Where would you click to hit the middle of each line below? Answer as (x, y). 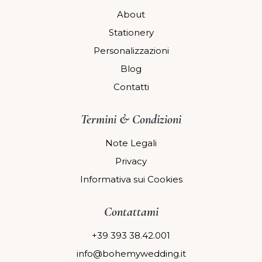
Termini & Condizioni (131, 120)
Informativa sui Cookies (131, 180)
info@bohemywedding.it (131, 254)
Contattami (131, 212)
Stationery (131, 33)
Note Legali (131, 143)
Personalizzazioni (131, 51)
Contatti (131, 87)
